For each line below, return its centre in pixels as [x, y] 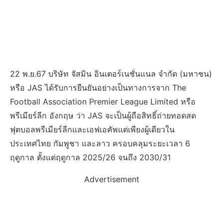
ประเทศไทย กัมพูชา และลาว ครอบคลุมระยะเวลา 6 [100, 143]
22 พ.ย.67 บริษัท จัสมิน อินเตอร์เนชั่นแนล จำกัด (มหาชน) [111, 74]
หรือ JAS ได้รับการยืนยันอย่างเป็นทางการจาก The [98, 88]
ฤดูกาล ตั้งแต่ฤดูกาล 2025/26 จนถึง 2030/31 [90, 157]
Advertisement [111, 179]
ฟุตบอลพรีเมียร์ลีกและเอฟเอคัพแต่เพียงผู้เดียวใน [92, 129]
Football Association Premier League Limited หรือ [103, 102]
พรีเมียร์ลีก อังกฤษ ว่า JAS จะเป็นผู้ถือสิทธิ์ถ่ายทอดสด [103, 115]
